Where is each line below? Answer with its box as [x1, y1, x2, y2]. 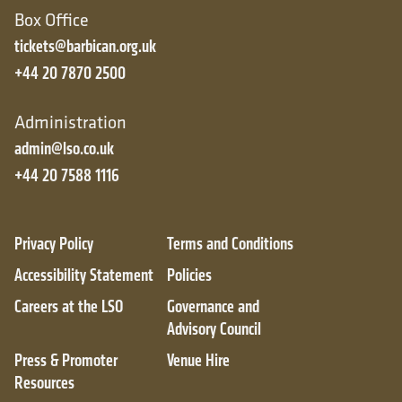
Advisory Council [167, 317, 261, 340]
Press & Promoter [14, 348, 118, 371]
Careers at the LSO [14, 294, 123, 318]
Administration [14, 109, 127, 133]
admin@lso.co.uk [14, 136, 114, 160]
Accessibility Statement [14, 263, 153, 286]
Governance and [167, 294, 259, 318]
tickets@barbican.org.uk [14, 34, 156, 57]
